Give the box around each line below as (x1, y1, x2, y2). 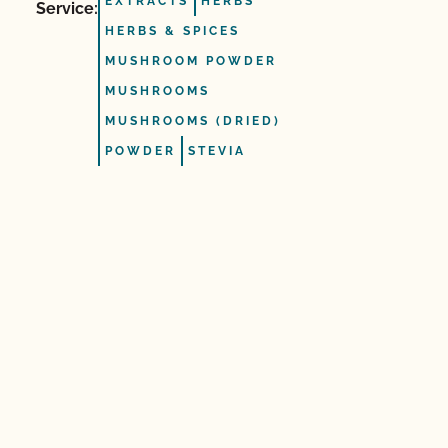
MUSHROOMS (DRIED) (105, 114, 281, 128)
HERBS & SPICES (105, 24, 240, 38)
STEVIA (188, 144, 246, 158)
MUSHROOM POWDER (105, 54, 277, 68)
